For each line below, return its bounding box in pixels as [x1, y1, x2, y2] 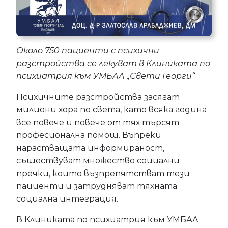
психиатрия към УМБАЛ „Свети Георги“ [16, 71, 195, 81]
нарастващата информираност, [16, 143, 164, 153]
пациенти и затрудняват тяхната [16, 181, 177, 191]
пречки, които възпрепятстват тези [16, 168, 190, 178]
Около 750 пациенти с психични [16, 46, 159, 55]
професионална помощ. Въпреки [16, 130, 161, 140]
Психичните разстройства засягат [16, 92, 180, 102]
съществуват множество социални [16, 156, 180, 165]
